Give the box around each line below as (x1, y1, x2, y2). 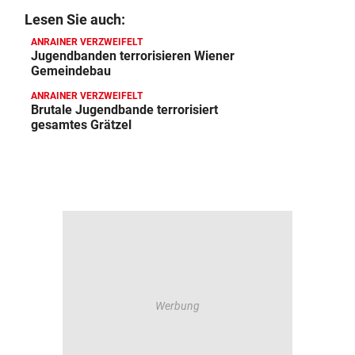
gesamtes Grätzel (31, 117, 132, 132)
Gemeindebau (31, 63, 111, 78)
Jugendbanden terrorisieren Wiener (31, 48, 235, 63)
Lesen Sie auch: (25, 11, 125, 28)
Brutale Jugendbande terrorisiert (31, 102, 218, 117)
